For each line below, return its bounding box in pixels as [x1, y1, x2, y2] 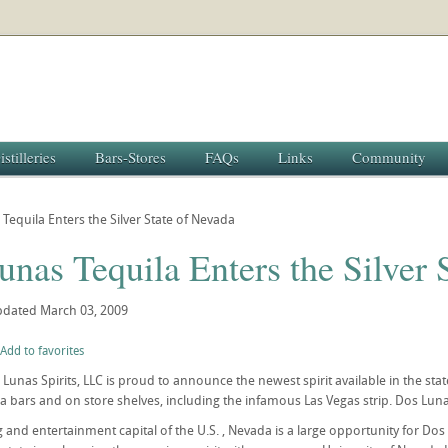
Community [352, 147, 426, 167]
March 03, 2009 [39, 301, 128, 319]
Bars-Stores [95, 147, 166, 167]
